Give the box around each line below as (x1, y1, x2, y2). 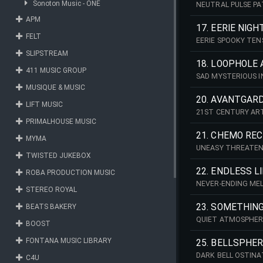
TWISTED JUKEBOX (26, 151, 91, 160)
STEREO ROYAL (26, 186, 77, 194)
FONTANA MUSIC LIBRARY (26, 237, 112, 245)
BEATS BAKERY (26, 203, 76, 211)
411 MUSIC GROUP (26, 66, 86, 75)
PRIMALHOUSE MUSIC (26, 117, 96, 126)
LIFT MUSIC (26, 100, 63, 109)
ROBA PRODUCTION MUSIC (26, 168, 115, 177)
